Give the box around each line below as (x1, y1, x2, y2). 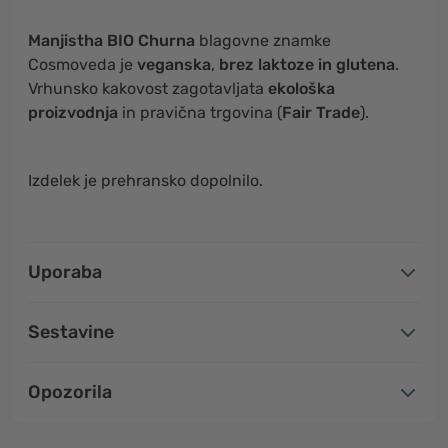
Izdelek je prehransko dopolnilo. (28, 171, 263, 190)
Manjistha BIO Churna (28, 31, 195, 50)
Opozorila (28, 381, 112, 403)
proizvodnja (28, 103, 118, 122)
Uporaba (28, 261, 102, 283)
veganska (137, 55, 211, 74)
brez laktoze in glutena (219, 55, 395, 74)
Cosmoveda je (28, 55, 137, 74)
